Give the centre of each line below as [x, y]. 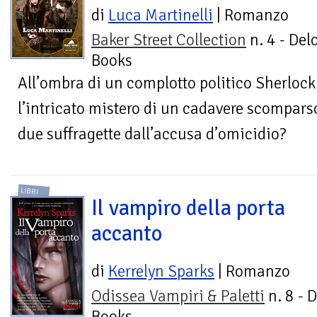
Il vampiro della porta [188, 208]
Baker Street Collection [169, 40]
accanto [127, 233]
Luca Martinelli [161, 16]
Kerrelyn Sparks [161, 271]
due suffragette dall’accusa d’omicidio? [152, 134]
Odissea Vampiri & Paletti [178, 296]
